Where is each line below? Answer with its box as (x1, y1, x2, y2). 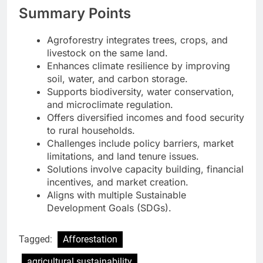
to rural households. (47, 124, 135, 136)
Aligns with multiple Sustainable (47, 188, 186, 201)
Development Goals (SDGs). (47, 201, 171, 214)
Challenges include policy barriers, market (47, 137, 234, 149)
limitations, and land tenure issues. (47, 150, 199, 162)
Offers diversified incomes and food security (47, 111, 244, 123)
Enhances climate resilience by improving (47, 59, 230, 72)
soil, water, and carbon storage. (47, 72, 188, 85)
